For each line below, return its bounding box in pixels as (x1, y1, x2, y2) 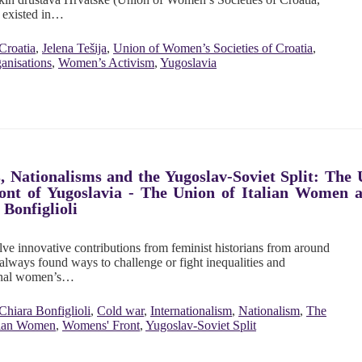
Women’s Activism (58, 56, 154, 70)
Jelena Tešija (42, 41, 107, 56)
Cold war (97, 304, 144, 318)
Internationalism (150, 304, 232, 318)
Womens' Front (62, 318, 140, 333)
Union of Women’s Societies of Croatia (113, 41, 313, 56)
